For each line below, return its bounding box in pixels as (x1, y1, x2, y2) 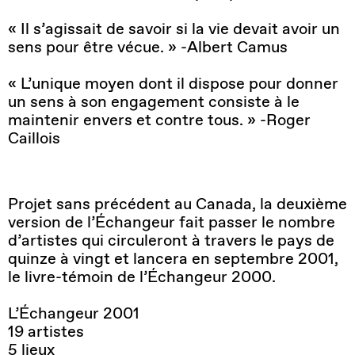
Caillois (8, 128, 60, 149)
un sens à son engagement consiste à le (8, 91, 300, 113)
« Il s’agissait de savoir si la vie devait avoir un (8, 18, 340, 40)
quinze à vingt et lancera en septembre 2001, (8, 248, 338, 269)
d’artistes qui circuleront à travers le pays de (8, 230, 334, 251)
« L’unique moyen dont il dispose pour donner (8, 73, 338, 94)
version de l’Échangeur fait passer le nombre (8, 212, 335, 233)
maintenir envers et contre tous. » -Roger (8, 109, 311, 131)
